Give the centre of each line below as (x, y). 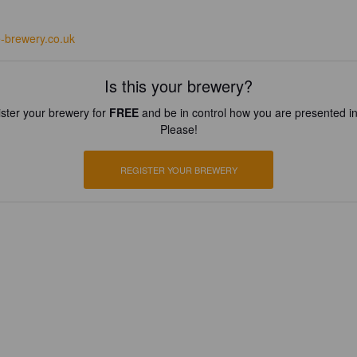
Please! (178, 129)
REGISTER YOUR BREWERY (178, 170)
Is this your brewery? (178, 86)
